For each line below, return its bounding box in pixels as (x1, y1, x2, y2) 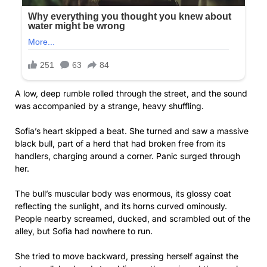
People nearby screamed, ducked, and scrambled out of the (15, 213, 250, 224)
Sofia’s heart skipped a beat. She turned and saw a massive (15, 126, 249, 136)
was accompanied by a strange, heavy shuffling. (15, 101, 204, 111)
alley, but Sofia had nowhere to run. (15, 226, 153, 237)
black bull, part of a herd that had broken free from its (15, 138, 225, 149)
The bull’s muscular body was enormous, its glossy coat (15, 188, 231, 199)
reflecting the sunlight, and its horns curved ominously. (15, 201, 227, 212)
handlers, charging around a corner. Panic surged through (15, 151, 240, 162)
